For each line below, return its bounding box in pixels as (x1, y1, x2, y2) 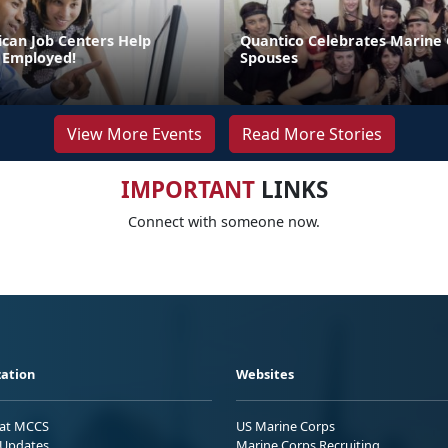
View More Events (66, 123, 202, 146)
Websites (236, 365, 294, 384)
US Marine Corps (236, 417, 335, 436)
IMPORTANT (120, 174, 255, 206)
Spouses (240, 48, 298, 68)
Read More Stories (241, 123, 382, 146)
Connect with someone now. (128, 212, 320, 232)
